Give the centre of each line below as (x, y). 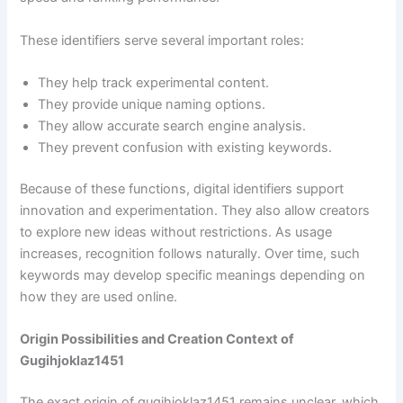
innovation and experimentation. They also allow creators (195, 211)
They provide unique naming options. (152, 105)
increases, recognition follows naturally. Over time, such (190, 254)
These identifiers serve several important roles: (162, 40)
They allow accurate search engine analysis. (172, 126)
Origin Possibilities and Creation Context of (157, 340)
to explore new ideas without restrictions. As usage (176, 233)
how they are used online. (99, 297)
